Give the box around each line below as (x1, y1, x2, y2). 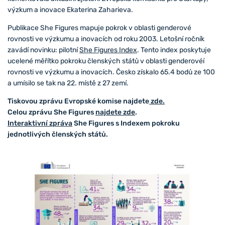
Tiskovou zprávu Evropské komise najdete (8, 96, 149, 105)
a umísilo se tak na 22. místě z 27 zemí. (8, 78, 130, 87)
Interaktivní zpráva (8, 119, 72, 128)
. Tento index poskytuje (137, 45, 211, 54)
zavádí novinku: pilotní (8, 45, 79, 54)
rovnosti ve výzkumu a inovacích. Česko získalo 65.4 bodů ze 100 (8, 67, 215, 76)
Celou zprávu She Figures (8, 107, 95, 117)
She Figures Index (79, 45, 137, 54)
